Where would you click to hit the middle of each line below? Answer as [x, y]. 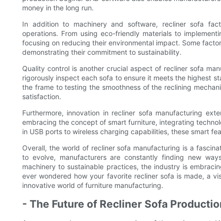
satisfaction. [42, 96]
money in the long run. [58, 7]
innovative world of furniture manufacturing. [93, 185]
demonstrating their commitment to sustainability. [102, 52]
